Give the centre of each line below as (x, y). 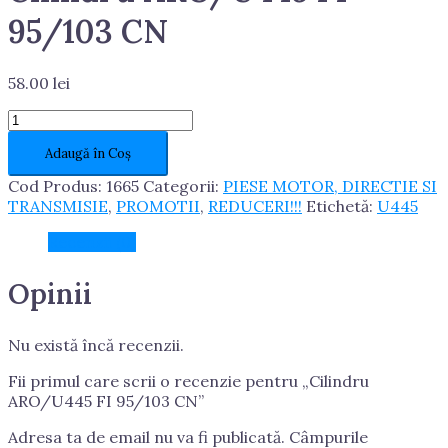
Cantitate (43, 118)
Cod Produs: (57, 186)
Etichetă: (341, 206)
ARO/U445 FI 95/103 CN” (106, 400)
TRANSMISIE (58, 206)
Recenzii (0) (92, 242)
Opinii (50, 293)
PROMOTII (158, 206)
